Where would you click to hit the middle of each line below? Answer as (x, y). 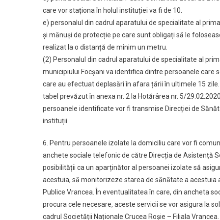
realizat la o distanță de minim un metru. (105, 47)
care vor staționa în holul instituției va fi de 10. (112, 10)
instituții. (56, 121)
